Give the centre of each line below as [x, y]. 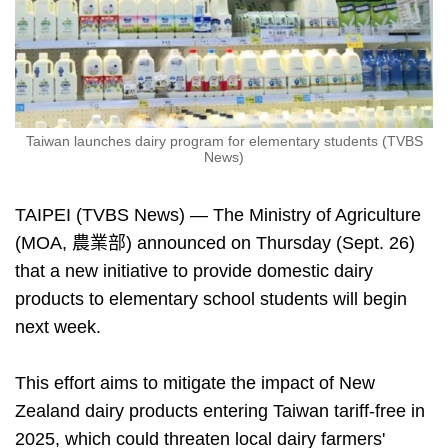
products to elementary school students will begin [211, 299]
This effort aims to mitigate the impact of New [195, 383]
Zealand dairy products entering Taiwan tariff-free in [220, 411]
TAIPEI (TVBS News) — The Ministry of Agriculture [218, 215]
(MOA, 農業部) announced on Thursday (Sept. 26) [215, 243]
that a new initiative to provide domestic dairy [194, 271]
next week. [58, 327]
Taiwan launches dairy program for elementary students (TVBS [224, 141]
